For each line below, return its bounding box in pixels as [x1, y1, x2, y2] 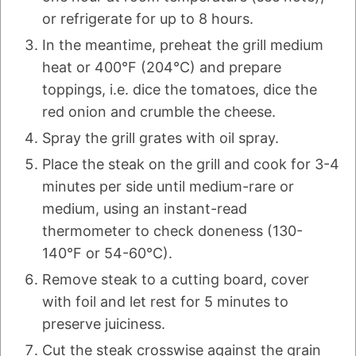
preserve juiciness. [42, 315, 165, 333]
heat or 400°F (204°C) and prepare [42, 59, 281, 76]
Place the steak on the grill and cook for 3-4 [42, 156, 339, 173]
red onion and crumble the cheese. [42, 103, 276, 121]
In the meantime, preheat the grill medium [42, 37, 323, 54]
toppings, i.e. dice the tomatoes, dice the [42, 81, 317, 99]
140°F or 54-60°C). [42, 245, 172, 262]
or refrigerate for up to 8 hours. [42, 10, 253, 28]
